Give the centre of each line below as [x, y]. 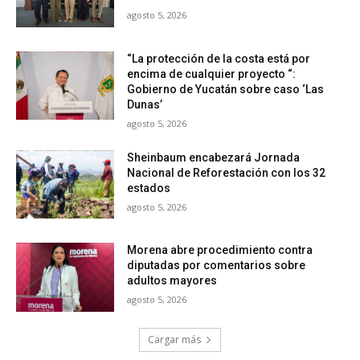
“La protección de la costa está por [219, 58]
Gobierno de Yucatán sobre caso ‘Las [226, 89]
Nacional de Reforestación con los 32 [227, 172]
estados [149, 188]
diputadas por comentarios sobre [217, 266]
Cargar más [174, 339]
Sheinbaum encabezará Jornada [214, 157]
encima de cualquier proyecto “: [212, 74]
